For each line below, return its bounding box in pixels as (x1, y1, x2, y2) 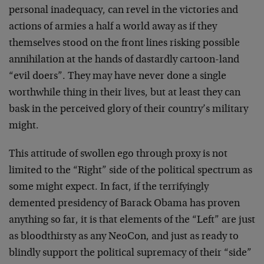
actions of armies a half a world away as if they (9, 22, 217, 32)
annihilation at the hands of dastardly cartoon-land (9, 55, 239, 65)
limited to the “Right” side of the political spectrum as (9, 166, 252, 176)
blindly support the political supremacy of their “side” (9, 248, 252, 259)
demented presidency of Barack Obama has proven (9, 199, 240, 209)
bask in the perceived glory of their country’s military (9, 104, 248, 115)
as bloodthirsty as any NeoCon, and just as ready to (9, 232, 239, 242)
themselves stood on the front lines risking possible (9, 38, 240, 49)
